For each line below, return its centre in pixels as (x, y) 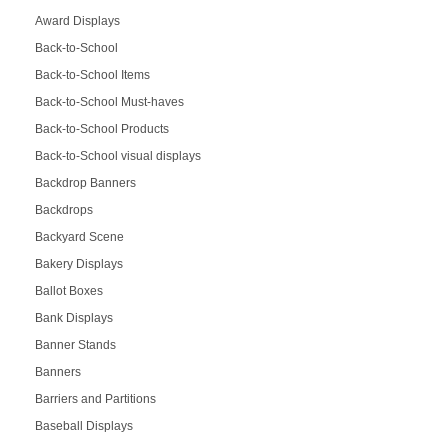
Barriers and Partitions (95, 398)
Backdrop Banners (85, 182)
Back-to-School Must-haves (109, 101)
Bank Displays (73, 317)
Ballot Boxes (68, 290)
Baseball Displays (83, 425)
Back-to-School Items (92, 74)
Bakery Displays (78, 263)
